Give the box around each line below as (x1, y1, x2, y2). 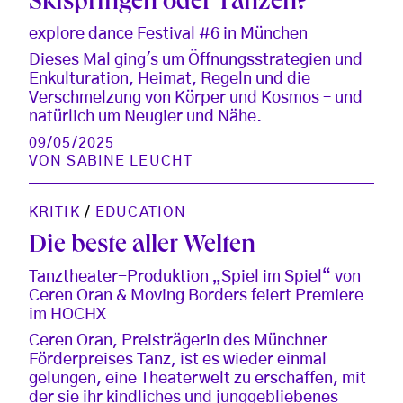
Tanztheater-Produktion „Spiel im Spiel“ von (29, 268, 361, 285)
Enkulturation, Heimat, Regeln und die (29, 70, 310, 87)
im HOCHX (29, 306, 106, 323)
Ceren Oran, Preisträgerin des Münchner (29, 332, 327, 349)
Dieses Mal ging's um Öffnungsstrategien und (29, 51, 363, 68)
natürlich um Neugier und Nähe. (29, 108, 262, 125)
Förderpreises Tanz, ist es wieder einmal (29, 351, 327, 368)
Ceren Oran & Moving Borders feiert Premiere (29, 287, 363, 304)
